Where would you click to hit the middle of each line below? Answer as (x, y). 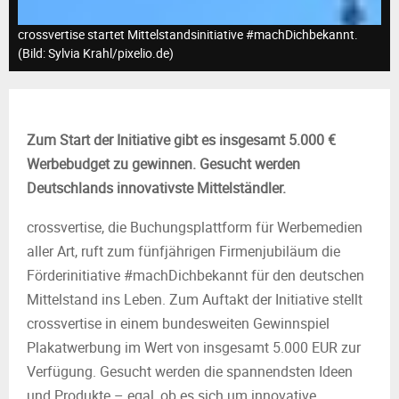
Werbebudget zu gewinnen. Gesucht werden (163, 164)
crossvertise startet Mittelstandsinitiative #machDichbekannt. (188, 34)
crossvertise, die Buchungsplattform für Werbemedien (195, 227)
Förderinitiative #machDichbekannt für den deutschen (195, 275)
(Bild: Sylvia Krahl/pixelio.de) (96, 53)
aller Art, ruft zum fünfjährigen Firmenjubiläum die (183, 251)
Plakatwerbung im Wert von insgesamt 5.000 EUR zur (194, 347)
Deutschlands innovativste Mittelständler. (156, 188)
